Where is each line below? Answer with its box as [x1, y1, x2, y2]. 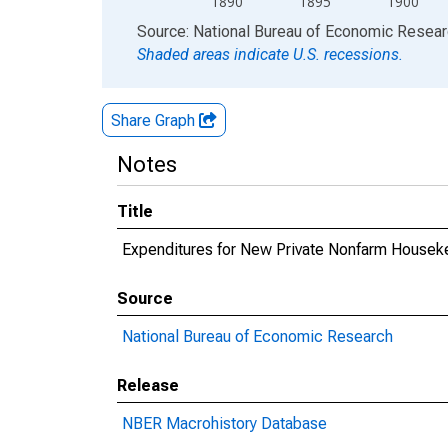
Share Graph [111, 111, 199, 130]
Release [117, 376, 179, 395]
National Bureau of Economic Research [122, 327, 393, 346]
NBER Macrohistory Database [122, 414, 327, 433]
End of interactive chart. [102, 21, 266, 40]
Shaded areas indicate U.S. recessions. [137, 45, 403, 64]
